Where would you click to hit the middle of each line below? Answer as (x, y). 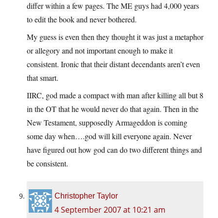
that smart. (43, 78)
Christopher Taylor (86, 196)
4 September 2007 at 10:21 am (110, 210)
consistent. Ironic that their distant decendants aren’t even (113, 64)
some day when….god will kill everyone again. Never (109, 136)
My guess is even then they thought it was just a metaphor (115, 37)
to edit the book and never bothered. (82, 19)
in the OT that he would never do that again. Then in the (113, 109)
